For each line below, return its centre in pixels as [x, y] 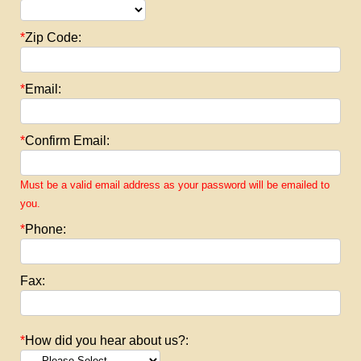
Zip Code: [55, 37]
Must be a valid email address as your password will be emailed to [175, 185]
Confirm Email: [69, 141]
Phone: [47, 229]
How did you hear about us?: [108, 340]
